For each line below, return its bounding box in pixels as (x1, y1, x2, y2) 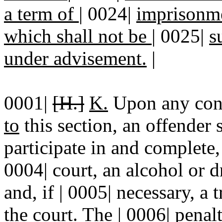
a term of (4, 3, 79, 24)
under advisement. (4, 48, 147, 69)
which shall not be (4, 25, 152, 47)
